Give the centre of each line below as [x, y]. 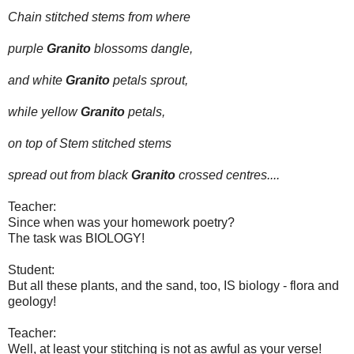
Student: [31, 269]
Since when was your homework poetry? [121, 222]
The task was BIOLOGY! [76, 238]
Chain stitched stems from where [99, 17]
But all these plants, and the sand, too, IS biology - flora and [173, 285]
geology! [32, 301]
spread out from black [70, 175]
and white [37, 80]
